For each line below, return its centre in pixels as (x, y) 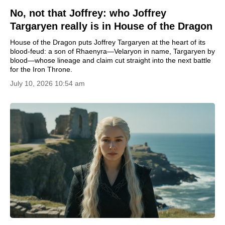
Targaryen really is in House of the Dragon (111, 26)
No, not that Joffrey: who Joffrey (88, 13)
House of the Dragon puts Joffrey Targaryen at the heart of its (108, 42)
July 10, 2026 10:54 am (47, 83)
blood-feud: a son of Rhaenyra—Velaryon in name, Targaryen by (113, 51)
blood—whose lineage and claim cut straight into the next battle (110, 60)
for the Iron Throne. (41, 69)
